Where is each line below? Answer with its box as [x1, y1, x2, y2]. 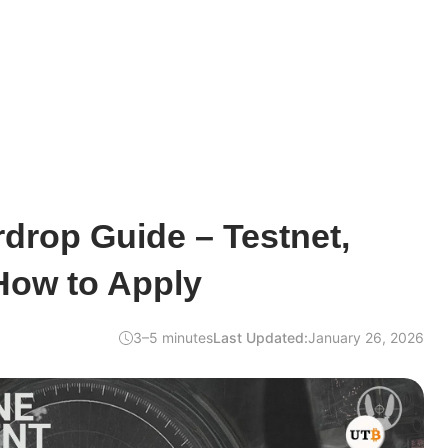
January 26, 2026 [308, 329, 424, 346]
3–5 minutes [133, 329, 213, 346]
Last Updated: [213, 329, 308, 346]
